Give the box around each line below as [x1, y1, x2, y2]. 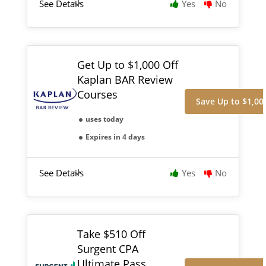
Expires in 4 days [85, 131, 145, 142]
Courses [77, 87, 118, 102]
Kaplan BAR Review [77, 72, 173, 87]
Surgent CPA [77, 241, 138, 256]
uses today [85, 113, 123, 124]
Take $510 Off [77, 226, 145, 241]
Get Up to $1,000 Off [77, 57, 178, 72]
